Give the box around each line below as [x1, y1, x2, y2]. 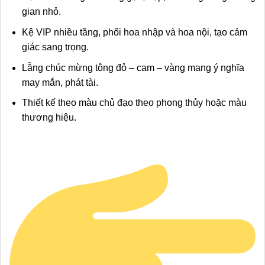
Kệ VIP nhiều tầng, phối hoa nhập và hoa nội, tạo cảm [21, 27, 247, 37]
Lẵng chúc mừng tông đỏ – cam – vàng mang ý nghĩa [21, 62, 244, 73]
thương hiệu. [21, 112, 76, 123]
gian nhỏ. [21, 7, 61, 17]
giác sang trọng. [21, 41, 89, 52]
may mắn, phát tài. [21, 77, 98, 88]
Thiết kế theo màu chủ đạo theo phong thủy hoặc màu [21, 98, 247, 108]
